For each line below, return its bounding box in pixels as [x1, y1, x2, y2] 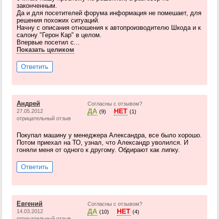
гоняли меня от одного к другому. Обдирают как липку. [17, 146, 180, 153]
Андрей [17, 100, 40, 107]
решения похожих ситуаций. [17, 17, 100, 24]
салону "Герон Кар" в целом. [17, 31, 102, 39]
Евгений [17, 200, 43, 207]
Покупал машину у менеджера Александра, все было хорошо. [17, 131, 202, 139]
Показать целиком [17, 46, 74, 53]
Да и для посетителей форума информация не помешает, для [17, 9, 201, 17]
